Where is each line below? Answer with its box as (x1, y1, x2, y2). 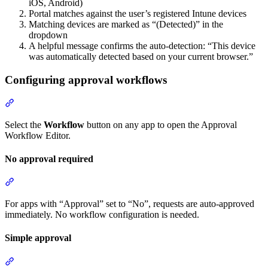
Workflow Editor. (5, 130, 71, 141)
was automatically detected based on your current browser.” (29, 51, 253, 62)
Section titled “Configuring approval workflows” (14, 97, 198, 108)
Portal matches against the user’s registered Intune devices (29, 8, 246, 19)
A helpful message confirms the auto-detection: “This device (29, 41, 255, 51)
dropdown (29, 30, 68, 41)
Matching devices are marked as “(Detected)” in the (29, 19, 223, 30)
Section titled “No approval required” (14, 176, 154, 187)
